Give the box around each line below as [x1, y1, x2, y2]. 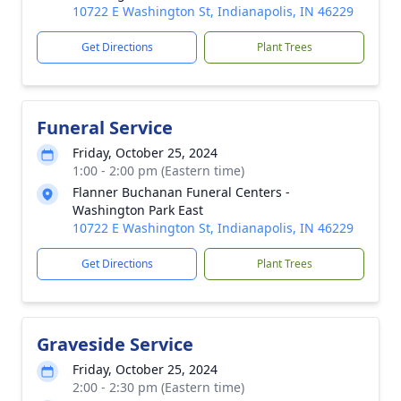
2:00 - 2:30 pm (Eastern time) [73, 379, 244, 396]
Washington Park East [73, 201, 203, 218]
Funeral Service [37, 115, 173, 140]
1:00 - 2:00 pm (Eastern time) [73, 162, 244, 179]
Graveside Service [37, 332, 193, 356]
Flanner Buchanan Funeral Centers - [73, 183, 290, 200]
